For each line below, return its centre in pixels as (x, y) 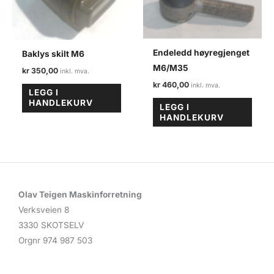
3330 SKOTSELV (51, 225)
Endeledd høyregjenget (202, 52)
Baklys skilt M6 (54, 54)
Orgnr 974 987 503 (55, 240)
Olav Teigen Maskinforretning (80, 194)
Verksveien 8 (44, 209)
